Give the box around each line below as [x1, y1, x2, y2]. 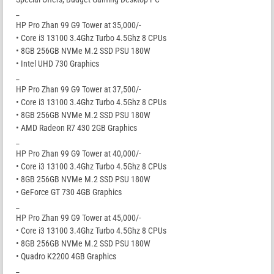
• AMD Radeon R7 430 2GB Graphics [16, 123, 137, 133]
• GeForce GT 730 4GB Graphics [16, 187, 122, 198]
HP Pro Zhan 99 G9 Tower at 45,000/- [16, 213, 141, 223]
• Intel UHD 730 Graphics [16, 59, 99, 69]
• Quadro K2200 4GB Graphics [16, 251, 116, 262]
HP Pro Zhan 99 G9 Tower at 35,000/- [16, 20, 141, 31]
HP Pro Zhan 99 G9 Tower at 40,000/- [16, 149, 141, 159]
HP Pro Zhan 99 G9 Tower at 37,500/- [16, 84, 141, 95]
